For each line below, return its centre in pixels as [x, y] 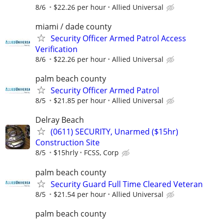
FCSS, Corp [101, 153]
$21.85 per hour [80, 101]
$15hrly [66, 153]
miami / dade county [73, 26]
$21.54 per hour [80, 194]
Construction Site [68, 143]
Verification [56, 49]
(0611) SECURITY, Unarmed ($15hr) [114, 132]
